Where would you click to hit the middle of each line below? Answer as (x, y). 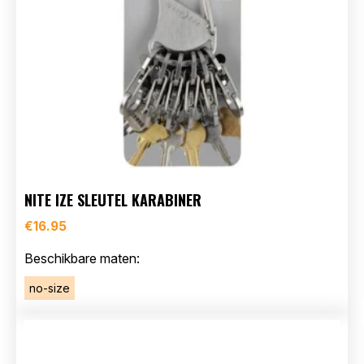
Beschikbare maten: (82, 259)
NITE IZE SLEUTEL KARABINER (113, 200)
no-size (50, 288)
